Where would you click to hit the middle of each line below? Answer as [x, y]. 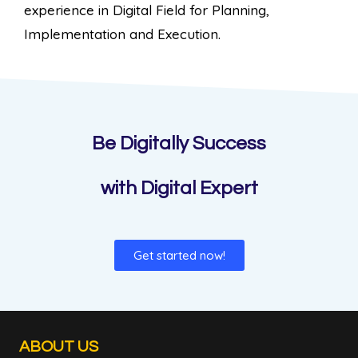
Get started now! [179, 255]
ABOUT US [59, 346]
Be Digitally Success [179, 143]
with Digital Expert [179, 188]
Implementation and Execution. [122, 34]
